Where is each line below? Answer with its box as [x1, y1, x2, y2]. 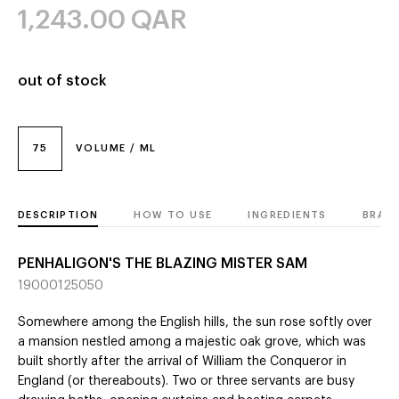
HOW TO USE [134, 210, 213, 221]
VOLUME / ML [76, 143, 157, 154]
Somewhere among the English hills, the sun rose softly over [18, 316, 372, 330]
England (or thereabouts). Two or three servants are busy [18, 375, 354, 388]
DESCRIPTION [18, 210, 99, 221]
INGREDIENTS [248, 210, 327, 221]
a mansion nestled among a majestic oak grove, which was [18, 336, 366, 349]
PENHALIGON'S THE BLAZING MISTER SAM [18, 256, 307, 272]
